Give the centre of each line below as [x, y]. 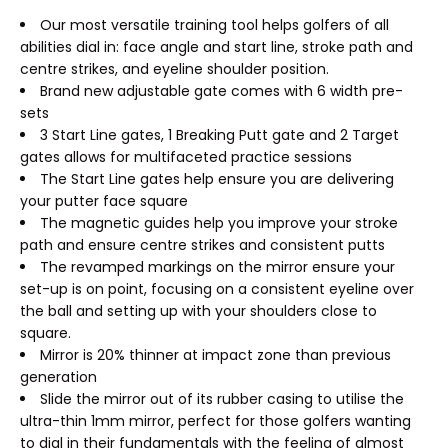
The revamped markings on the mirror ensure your [217, 267]
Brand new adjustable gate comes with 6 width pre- [221, 91]
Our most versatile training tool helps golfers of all [214, 25]
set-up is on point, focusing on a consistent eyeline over [217, 289]
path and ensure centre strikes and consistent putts [202, 245]
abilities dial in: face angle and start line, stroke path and [216, 47]
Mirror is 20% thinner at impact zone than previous [215, 355]
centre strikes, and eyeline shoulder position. [174, 69]
